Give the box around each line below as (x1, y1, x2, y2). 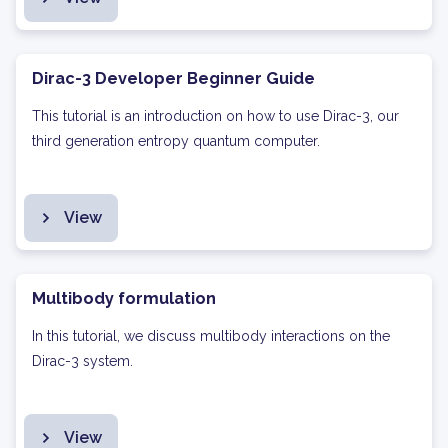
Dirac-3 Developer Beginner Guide (32, 69, 315, 88)
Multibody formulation (32, 289, 216, 308)
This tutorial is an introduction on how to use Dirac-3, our (32, 108, 399, 124)
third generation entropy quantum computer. (32, 133, 320, 149)
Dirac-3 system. (32, 353, 133, 369)
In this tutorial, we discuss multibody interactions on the (32, 328, 390, 344)
